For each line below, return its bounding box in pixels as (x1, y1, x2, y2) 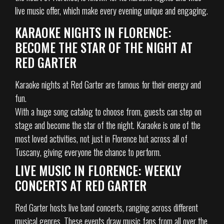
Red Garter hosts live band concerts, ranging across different (15, 200, 198, 214)
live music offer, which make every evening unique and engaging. (15, 4, 208, 17)
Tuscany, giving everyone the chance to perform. (15, 145, 161, 158)
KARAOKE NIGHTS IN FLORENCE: (15, 22, 171, 41)
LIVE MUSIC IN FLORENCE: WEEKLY (15, 160, 181, 179)
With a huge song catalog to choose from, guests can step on (15, 104, 201, 118)
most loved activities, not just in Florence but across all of (15, 131, 187, 145)
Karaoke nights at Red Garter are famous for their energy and (15, 77, 201, 91)
